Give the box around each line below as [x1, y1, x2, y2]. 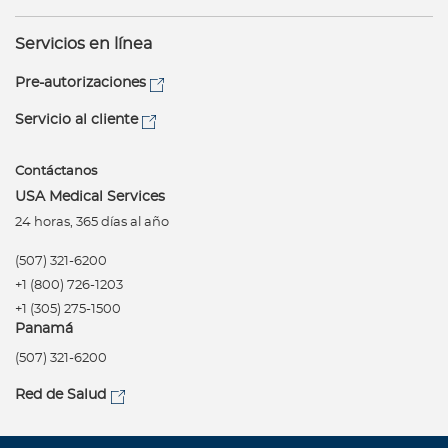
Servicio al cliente [15, 112, 138, 128]
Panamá [15, 321, 73, 337]
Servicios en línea [15, 36, 152, 53]
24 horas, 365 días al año [15, 216, 169, 230]
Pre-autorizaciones [15, 75, 146, 91]
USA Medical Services [15, 189, 165, 205]
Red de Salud [15, 387, 110, 403]
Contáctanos [15, 165, 97, 179]
